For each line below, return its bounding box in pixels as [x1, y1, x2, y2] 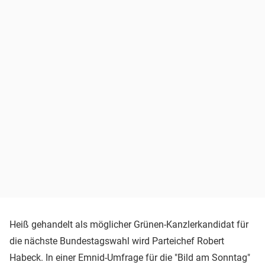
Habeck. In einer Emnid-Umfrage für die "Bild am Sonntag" [9, 251, 250, 263]
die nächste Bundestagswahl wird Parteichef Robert [9, 235, 224, 247]
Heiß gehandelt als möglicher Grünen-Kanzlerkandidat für [9, 218, 248, 230]
